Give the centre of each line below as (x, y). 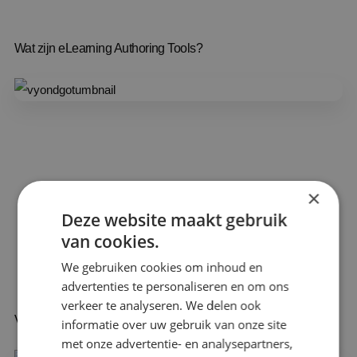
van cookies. (111, 241)
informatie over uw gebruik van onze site (174, 324)
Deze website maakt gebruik (175, 220)
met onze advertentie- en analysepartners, (177, 343)
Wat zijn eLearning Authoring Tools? (109, 47)
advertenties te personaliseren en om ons (175, 286)
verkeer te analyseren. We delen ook (161, 305)
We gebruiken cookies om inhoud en (162, 267)
